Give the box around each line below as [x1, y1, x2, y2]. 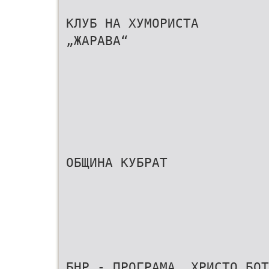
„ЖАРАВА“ [66, 33, 128, 48]
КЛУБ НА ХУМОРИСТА [66, 16, 199, 31]
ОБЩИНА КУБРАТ [66, 155, 168, 170]
